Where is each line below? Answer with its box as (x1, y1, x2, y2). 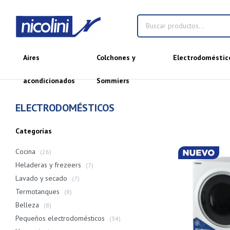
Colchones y (97, 53, 136, 62)
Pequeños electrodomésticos (15, 214, 107, 223)
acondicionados (23, 76, 75, 85)
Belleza (15, 200, 41, 209)
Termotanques (15, 187, 62, 196)
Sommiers (97, 76, 130, 85)
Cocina (15, 147, 37, 156)
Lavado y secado (15, 174, 69, 183)
